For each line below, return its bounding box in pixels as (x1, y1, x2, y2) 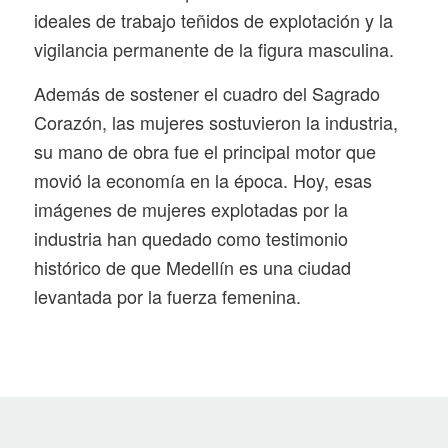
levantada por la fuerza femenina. (33, 283, 301, 310)
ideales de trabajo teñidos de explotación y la (33, 6, 393, 33)
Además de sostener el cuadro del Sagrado (33, 80, 380, 107)
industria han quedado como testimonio (33, 225, 348, 252)
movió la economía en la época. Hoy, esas (33, 167, 372, 194)
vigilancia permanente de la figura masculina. (33, 35, 394, 62)
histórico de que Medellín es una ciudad (33, 254, 351, 281)
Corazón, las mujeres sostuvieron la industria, (33, 109, 398, 136)
